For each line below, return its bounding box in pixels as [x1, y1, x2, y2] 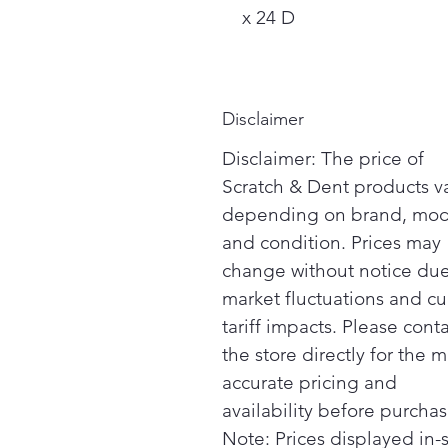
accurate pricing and [222, 371, 397, 394]
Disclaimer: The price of [222, 147, 424, 170]
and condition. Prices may [222, 231, 441, 254]
